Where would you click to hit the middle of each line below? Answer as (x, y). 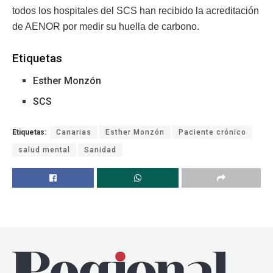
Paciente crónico (212, 132)
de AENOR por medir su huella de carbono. (106, 26)
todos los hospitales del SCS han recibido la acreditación (136, 10)
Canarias (74, 132)
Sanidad (100, 150)
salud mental (44, 150)
